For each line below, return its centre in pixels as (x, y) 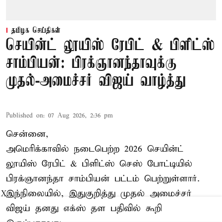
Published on (25, 116)
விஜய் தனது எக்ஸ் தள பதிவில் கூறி (84, 209)
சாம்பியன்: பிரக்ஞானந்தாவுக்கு (91, 64)
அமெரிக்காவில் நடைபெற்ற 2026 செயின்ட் (95, 149)
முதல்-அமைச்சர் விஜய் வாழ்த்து (96, 82)
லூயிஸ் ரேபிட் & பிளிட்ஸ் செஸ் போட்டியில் (99, 164)
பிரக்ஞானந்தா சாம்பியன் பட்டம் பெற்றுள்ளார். (103, 179)
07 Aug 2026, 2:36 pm (81, 116)
